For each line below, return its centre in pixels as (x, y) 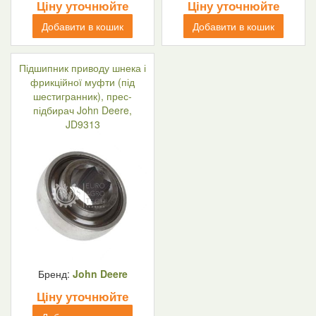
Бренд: (55, 274)
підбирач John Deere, (83, 110)
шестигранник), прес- (83, 96)
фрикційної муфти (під (83, 82)
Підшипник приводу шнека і (83, 68)
